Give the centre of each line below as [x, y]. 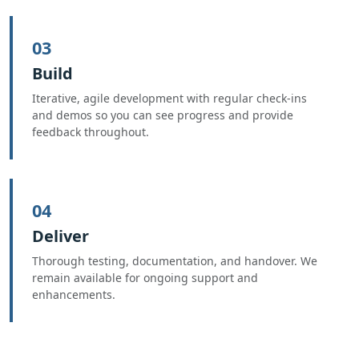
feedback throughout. [91, 132]
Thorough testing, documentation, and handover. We [175, 261]
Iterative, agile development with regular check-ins [169, 98]
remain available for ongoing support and [145, 278]
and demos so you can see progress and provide [163, 115]
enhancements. [74, 294]
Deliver [61, 236]
